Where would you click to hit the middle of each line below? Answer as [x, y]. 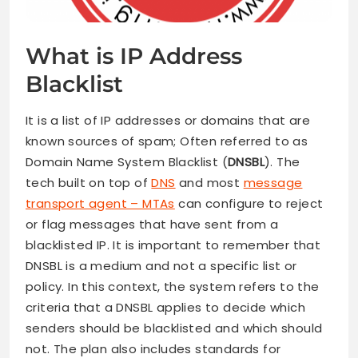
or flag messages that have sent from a [152, 225]
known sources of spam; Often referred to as [167, 141]
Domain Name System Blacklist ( [127, 162]
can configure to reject [249, 204]
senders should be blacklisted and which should [174, 328]
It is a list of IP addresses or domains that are [168, 121]
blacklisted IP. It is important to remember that [173, 245]
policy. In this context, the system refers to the [173, 287]
